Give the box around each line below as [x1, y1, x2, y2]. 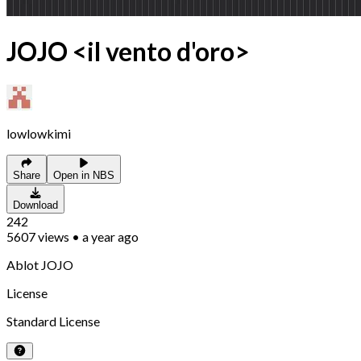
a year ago [82, 228, 139, 244]
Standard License [6, 313, 100, 329]
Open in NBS [53, 168, 114, 181]
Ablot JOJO [6, 256, 73, 272]
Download [13, 198, 58, 211]
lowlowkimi [6, 125, 71, 141]
